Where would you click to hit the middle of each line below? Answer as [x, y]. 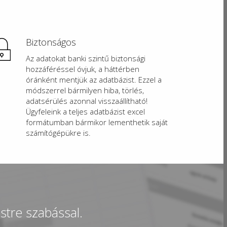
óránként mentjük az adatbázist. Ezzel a [94, 79]
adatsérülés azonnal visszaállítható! [87, 101]
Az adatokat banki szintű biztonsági [86, 58]
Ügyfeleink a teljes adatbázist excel [85, 111]
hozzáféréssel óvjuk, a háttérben [83, 69]
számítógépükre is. [58, 133]
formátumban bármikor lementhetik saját [97, 122]
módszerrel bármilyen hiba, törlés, [85, 90]
